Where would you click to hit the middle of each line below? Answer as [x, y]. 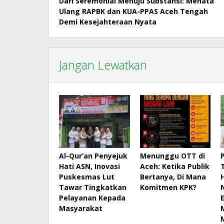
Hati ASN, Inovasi [89, 166]
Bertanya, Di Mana [173, 176]
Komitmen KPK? [168, 187]
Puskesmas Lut [87, 176]
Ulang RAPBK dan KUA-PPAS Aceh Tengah [133, 11]
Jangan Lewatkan [103, 64]
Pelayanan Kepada [92, 197]
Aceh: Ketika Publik [174, 166]
